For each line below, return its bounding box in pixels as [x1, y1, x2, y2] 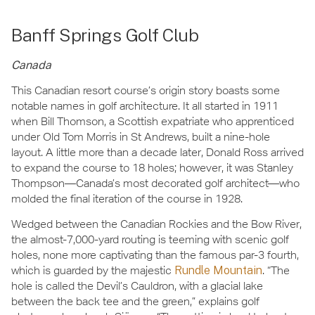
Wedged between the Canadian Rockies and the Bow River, [11, 217, 302, 231]
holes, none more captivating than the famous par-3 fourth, [11, 248, 299, 262]
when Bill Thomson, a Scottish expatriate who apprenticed [11, 114, 294, 128]
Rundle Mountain [174, 264, 262, 278]
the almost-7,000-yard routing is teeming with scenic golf [11, 233, 289, 247]
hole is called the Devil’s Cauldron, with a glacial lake [11, 279, 263, 293]
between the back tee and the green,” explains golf [11, 295, 259, 309]
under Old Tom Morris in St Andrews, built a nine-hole [11, 129, 270, 143]
